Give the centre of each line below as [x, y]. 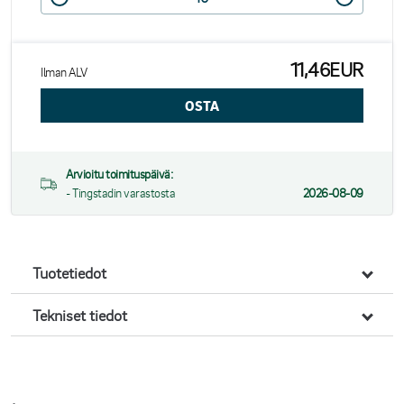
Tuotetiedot [69, 273]
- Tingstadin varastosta [121, 193]
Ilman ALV [64, 72]
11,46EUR [326, 69]
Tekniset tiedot [80, 315]
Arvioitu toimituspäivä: [119, 174]
